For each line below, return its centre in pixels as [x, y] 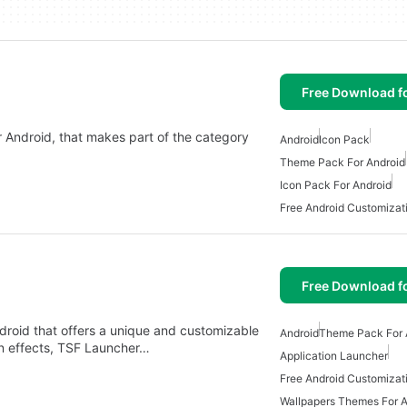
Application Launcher [334, 356]
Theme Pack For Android [342, 163]
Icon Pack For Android [336, 185]
